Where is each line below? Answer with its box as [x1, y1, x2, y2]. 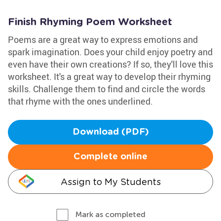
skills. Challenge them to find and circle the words [8, 83, 205, 95]
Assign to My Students [60, 177, 161, 187]
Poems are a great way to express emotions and [8, 34, 198, 45]
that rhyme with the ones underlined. [8, 95, 153, 107]
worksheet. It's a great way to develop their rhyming [8, 71, 211, 82]
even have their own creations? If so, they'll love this [8, 58, 213, 70]
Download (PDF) [72, 128, 149, 137]
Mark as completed [75, 210, 146, 219]
